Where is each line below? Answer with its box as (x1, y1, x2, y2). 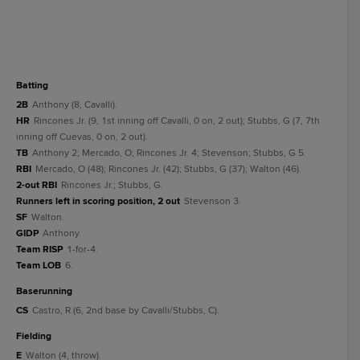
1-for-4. (67, 243, 98, 256)
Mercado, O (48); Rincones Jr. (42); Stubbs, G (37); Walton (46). (35, 163, 301, 175)
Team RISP (16, 243, 63, 256)
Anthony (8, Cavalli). (32, 99, 117, 111)
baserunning (22, 285, 72, 297)
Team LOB (16, 260, 61, 272)
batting (22, 80, 48, 92)
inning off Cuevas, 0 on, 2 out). (16, 131, 148, 143)
